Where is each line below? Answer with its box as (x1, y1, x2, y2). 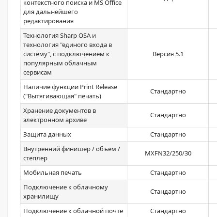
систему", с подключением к (23, 49, 109, 58)
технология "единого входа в (23, 40, 112, 49)
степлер (23, 154, 47, 162)
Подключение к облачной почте (23, 206, 123, 215)
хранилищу (23, 192, 59, 201)
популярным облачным (23, 59, 97, 67)
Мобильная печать (23, 168, 82, 177)
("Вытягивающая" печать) (23, 92, 101, 100)
